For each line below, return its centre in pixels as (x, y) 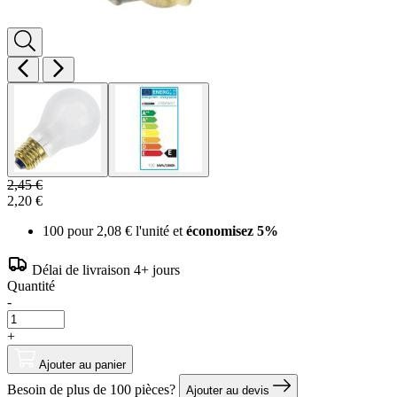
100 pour (70, 230)
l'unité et (161, 230)
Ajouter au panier (82, 364)
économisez (220, 230)
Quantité (31, 285)
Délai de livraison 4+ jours (106, 269)
